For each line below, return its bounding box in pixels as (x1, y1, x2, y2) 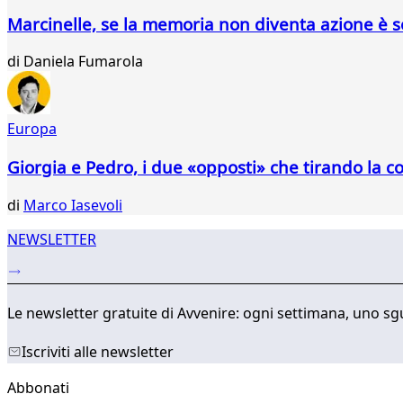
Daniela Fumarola (23, 51, 143, 72)
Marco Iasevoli (23, 194, 122, 215)
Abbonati (7, 378, 69, 399)
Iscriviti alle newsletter (22, 342, 174, 363)
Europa (7, 119, 57, 139)
